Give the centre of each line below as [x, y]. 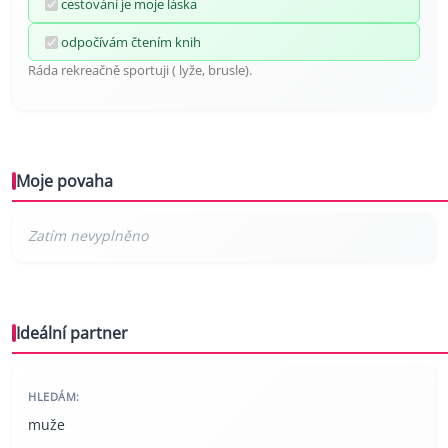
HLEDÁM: [54, 397]
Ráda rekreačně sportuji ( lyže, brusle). [140, 70]
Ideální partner [72, 333]
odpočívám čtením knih [131, 42]
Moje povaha [64, 181]
